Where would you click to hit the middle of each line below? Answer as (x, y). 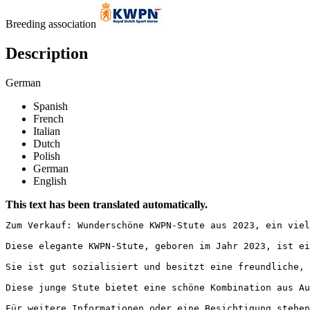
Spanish (51, 106)
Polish (47, 156)
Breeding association (51, 24)
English (50, 181)
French (48, 118)
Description (47, 53)
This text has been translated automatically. (107, 204)
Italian (47, 131)
